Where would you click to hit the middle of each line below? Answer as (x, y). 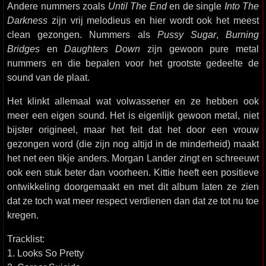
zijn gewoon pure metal (200, 49)
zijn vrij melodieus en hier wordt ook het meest (153, 20)
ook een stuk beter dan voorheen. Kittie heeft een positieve (133, 172)
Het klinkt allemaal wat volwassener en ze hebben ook (133, 101)
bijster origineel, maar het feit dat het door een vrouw (133, 129)
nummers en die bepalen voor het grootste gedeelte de (133, 63)
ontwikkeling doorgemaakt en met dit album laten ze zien (133, 186)
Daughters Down (102, 49)
